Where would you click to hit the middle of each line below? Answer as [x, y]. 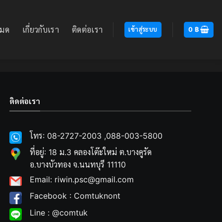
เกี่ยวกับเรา [41, 30]
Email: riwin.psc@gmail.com [82, 180]
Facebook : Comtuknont [75, 196]
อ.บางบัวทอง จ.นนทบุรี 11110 [78, 165]
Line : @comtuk [59, 212]
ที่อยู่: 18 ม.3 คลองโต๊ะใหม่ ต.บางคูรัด [91, 152]
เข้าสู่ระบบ [143, 29]
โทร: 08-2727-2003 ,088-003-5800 [96, 136]
